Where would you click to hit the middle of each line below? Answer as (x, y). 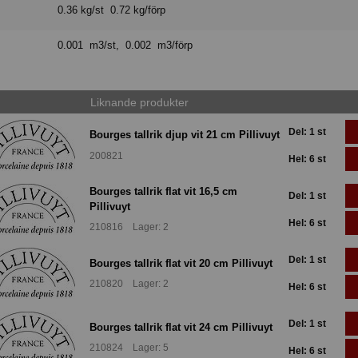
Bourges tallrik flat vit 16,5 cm (163, 192)
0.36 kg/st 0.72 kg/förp (112, 10)
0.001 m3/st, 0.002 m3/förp (125, 46)
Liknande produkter (139, 102)
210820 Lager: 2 (129, 284)
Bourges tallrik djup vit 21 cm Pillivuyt (185, 135)
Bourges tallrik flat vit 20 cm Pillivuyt (181, 263)
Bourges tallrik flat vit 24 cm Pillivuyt (181, 327)
